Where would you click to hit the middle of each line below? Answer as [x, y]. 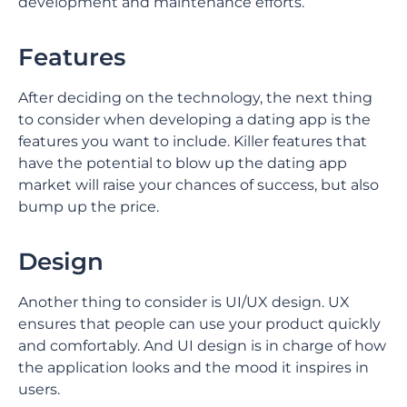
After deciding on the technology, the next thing [195, 98]
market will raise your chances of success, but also [199, 185]
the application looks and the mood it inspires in [194, 367]
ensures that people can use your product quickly [199, 324]
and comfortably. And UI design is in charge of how [202, 346]
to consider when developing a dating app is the [194, 119]
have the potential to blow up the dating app [183, 163]
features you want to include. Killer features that [193, 141]
